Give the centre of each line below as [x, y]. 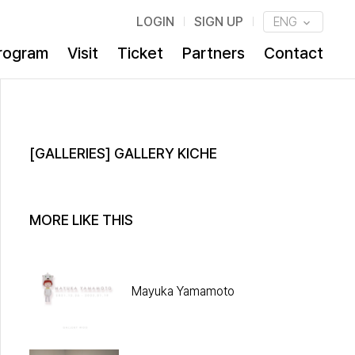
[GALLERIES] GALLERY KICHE [123, 153]
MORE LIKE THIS [81, 220]
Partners [213, 53]
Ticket [140, 53]
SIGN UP [218, 22]
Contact [293, 53]
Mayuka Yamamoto [183, 292]
